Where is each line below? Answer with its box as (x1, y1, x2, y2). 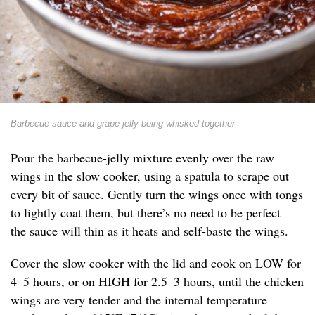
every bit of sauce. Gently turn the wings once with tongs (11, 186, 303, 203)
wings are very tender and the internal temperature (11, 291, 267, 309)
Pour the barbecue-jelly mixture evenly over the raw (11, 149, 274, 167)
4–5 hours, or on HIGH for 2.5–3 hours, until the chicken (11, 273, 304, 290)
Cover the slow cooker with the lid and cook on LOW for (11, 255, 301, 272)
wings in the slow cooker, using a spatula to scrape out (11, 167, 289, 185)
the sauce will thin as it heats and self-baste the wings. (11, 222, 288, 240)
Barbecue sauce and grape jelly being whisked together (11, 118, 235, 129)
